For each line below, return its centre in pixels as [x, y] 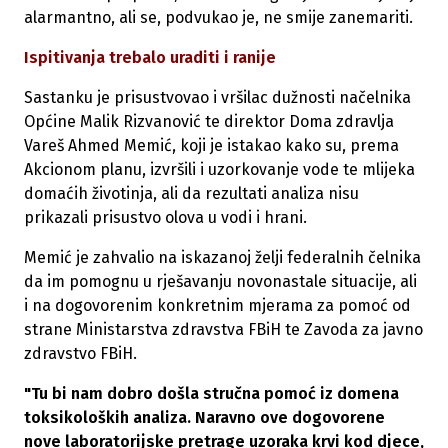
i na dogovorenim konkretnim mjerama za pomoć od [217, 305]
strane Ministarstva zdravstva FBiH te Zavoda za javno [223, 329]
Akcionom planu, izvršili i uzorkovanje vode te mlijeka [219, 169]
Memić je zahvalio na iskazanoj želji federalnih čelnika [222, 257]
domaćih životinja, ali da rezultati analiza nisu [191, 193]
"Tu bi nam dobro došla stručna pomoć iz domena [211, 393]
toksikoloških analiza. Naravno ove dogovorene [204, 417]
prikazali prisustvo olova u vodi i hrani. [165, 217]
